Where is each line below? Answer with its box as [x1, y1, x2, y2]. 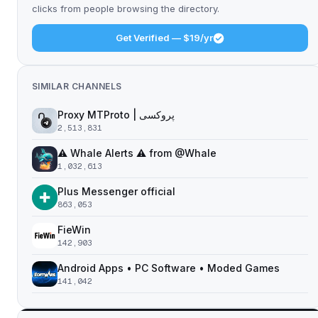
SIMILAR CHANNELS [32, 81, 122, 92]
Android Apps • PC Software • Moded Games [57, 262, 280, 274]
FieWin [57, 224, 91, 236]
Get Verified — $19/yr [116, 32, 213, 43]
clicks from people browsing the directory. [32, 3, 219, 14]
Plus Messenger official [57, 185, 175, 197]
